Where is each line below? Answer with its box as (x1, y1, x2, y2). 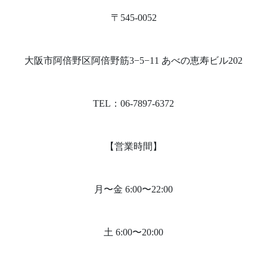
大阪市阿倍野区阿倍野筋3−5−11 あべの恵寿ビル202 (24, 55, 243, 66)
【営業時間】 (105, 141, 162, 151)
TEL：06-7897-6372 (93, 98, 174, 108)
